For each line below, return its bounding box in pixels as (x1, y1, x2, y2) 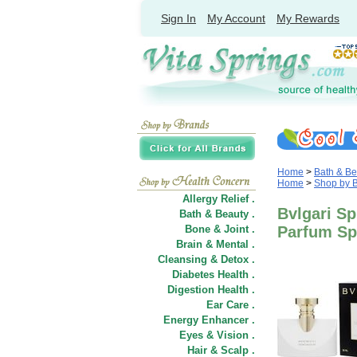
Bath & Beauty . (179, 208, 255, 220)
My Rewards (277, 12, 339, 25)
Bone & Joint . (185, 223, 255, 235)
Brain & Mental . (176, 238, 255, 250)
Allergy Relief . (182, 193, 255, 205)
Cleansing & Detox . (158, 253, 255, 265)
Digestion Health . (167, 284, 255, 296)
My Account (207, 12, 265, 25)
